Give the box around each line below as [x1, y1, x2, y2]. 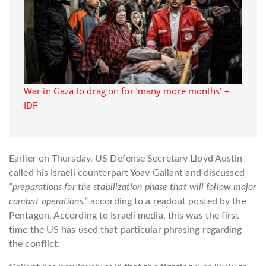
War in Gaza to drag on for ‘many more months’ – [24, 84, 229, 97]
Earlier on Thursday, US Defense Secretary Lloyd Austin [9, 153, 243, 163]
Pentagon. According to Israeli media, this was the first [9, 210, 239, 220]
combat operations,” [9, 196, 88, 206]
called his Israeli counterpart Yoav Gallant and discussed [9, 167, 245, 178]
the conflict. [9, 239, 61, 249]
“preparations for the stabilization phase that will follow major [9, 182, 256, 192]
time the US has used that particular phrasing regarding [9, 224, 242, 235]
